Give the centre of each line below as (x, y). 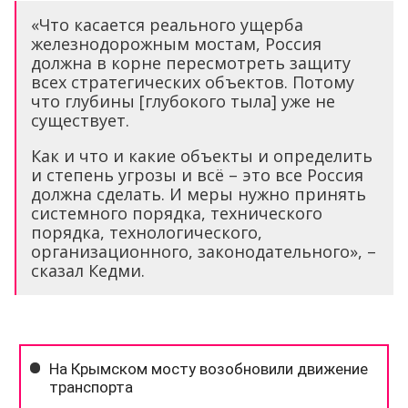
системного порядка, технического (177, 214)
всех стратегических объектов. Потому (193, 82)
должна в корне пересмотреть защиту (191, 63)
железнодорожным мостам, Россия (176, 44)
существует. (80, 121)
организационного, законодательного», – (204, 252)
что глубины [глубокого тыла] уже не (183, 102)
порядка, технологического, (147, 233)
